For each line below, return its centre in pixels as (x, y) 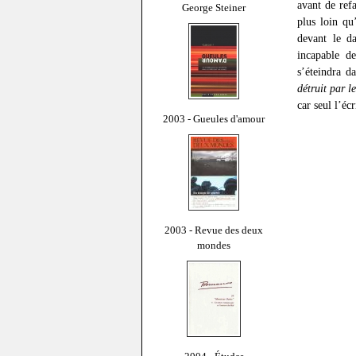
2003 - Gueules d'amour (214, 118)
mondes (214, 245)
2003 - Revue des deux (214, 230)
